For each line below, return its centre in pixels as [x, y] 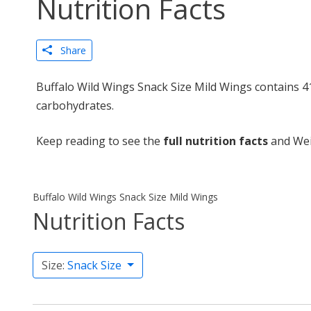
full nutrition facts [216, 141]
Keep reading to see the [100, 141]
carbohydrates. [75, 106]
